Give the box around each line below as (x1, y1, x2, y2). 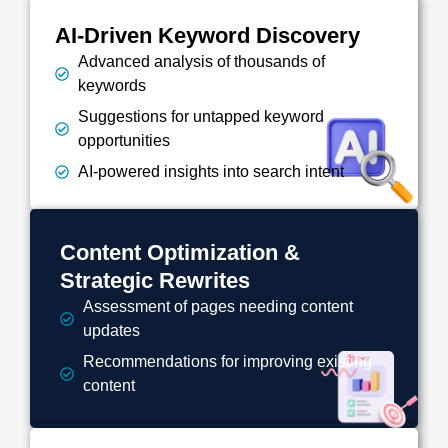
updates (82, 321, 140, 339)
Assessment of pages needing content (82, 297, 353, 315)
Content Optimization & (60, 239, 300, 265)
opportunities (77, 131, 170, 149)
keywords (77, 76, 146, 94)
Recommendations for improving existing (82, 352, 372, 370)
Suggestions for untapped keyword (77, 107, 324, 125)
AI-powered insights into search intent (77, 162, 344, 180)
